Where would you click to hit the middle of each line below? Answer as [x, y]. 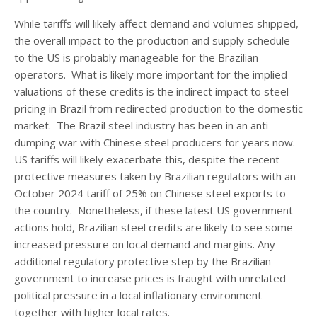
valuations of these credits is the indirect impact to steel [151, 91]
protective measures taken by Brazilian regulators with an [155, 176]
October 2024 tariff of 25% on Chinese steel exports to [150, 193]
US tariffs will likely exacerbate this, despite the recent [147, 159]
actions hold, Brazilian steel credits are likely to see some [154, 227]
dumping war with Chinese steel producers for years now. [155, 142]
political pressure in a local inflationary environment [138, 295]
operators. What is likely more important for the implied [151, 74]
